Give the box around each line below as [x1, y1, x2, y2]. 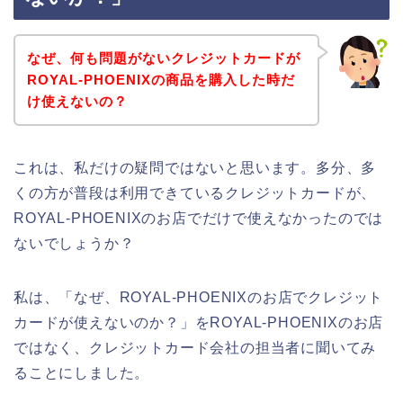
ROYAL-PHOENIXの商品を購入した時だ [26, 71, 295, 87]
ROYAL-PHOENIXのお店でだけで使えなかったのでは [13, 210, 384, 226]
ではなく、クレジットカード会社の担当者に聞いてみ [13, 339, 377, 355]
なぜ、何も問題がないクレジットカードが [26, 49, 300, 66]
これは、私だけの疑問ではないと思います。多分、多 [13, 159, 377, 175]
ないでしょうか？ [13, 235, 135, 251]
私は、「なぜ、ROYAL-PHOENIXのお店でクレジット [13, 289, 384, 305]
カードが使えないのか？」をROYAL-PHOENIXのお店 [13, 314, 384, 330]
